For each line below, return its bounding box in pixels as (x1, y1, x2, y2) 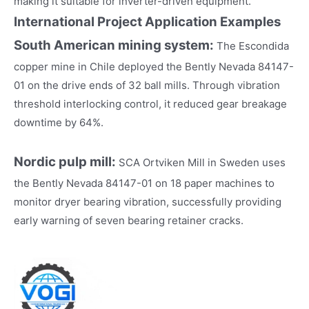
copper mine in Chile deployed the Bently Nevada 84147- (14, 59, 294, 73)
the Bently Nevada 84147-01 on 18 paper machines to (14, 176, 275, 190)
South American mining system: (14, 37, 214, 53)
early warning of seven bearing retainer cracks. (14, 213, 243, 227)
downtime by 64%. (14, 115, 103, 129)
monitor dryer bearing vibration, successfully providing (14, 195, 281, 208)
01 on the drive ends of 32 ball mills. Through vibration (14, 78, 280, 92)
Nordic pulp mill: (14, 153, 119, 170)
